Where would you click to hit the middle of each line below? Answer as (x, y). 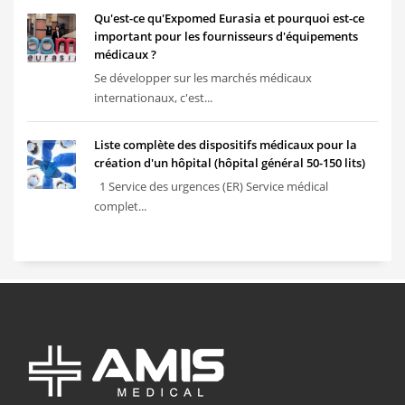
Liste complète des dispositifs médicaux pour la (226, 145)
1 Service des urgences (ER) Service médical (211, 187)
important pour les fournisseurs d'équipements (226, 37)
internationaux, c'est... (153, 98)
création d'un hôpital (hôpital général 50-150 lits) (230, 163)
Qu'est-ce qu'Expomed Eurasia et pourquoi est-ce (229, 19)
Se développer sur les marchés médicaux (203, 78)
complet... (120, 207)
